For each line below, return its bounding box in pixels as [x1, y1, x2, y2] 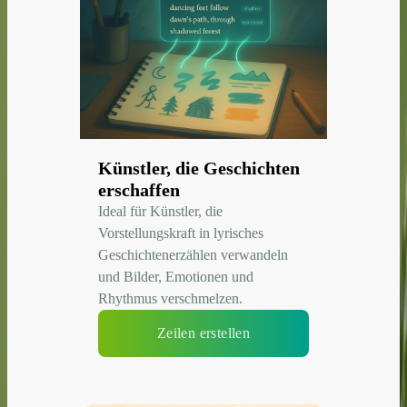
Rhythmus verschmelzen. [98, 291, 243, 307]
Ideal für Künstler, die [98, 203, 223, 220]
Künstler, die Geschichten [98, 158, 300, 179]
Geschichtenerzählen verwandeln [98, 247, 288, 263]
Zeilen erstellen [156, 325, 251, 342]
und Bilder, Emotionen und [98, 269, 253, 285]
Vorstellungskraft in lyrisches [98, 225, 263, 242]
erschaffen [98, 180, 180, 201]
